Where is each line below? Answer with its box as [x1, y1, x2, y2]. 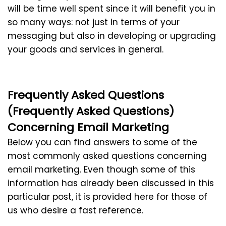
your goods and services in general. [8, 43, 163, 56]
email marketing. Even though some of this [8, 163, 195, 176]
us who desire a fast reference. [8, 204, 143, 217]
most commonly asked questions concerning [8, 150, 207, 162]
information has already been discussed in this [8, 177, 214, 190]
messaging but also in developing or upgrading [8, 30, 216, 42]
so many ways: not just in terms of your [8, 16, 180, 29]
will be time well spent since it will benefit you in [8, 3, 215, 15]
